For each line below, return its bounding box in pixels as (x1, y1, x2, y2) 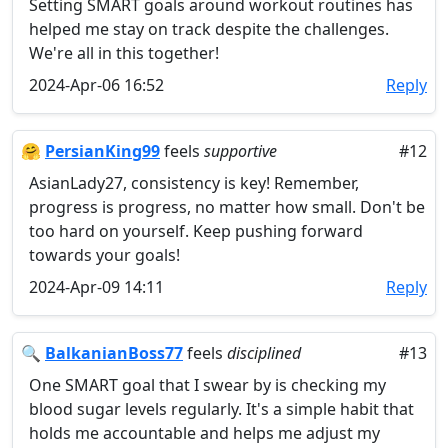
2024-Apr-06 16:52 (29, 74, 164, 96)
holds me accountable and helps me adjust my (29, 422, 380, 444)
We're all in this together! (29, 42, 219, 64)
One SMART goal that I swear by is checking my (29, 374, 386, 396)
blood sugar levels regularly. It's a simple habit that (29, 398, 414, 420)
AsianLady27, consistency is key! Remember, (29, 172, 359, 194)
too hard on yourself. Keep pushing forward (29, 220, 363, 242)
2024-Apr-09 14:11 (29, 276, 164, 298)
